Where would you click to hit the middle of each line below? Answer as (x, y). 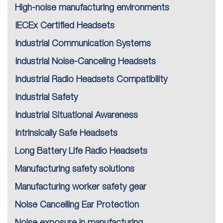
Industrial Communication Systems (83, 44)
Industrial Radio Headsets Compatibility (91, 80)
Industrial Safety (46, 98)
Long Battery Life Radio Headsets (81, 152)
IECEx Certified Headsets (65, 26)
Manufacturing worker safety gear (81, 187)
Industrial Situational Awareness (76, 116)
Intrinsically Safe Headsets (66, 134)
